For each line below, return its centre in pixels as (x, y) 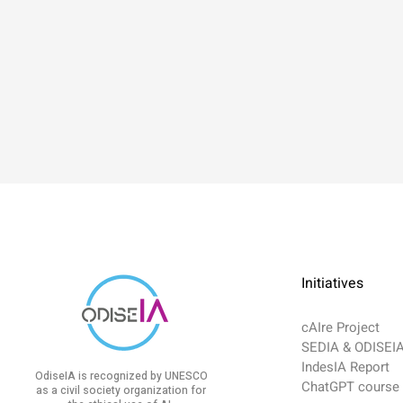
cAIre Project (341, 327)
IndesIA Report (346, 367)
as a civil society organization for (121, 390)
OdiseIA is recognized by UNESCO (121, 376)
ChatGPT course (351, 387)
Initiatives (333, 283)
